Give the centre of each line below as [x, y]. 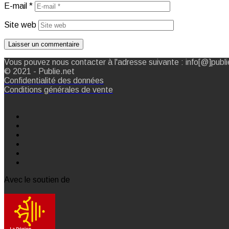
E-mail [17, 6]
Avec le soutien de [37, 179]
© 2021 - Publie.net [39, 71]
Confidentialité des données [54, 80]
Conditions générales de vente [59, 89]
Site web [20, 25]
